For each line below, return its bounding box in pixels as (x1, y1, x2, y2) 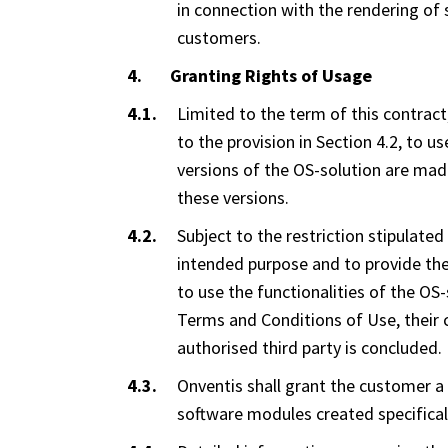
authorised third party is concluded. (177, 335, 442, 359)
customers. (177, 25, 261, 49)
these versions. (177, 185, 289, 209)
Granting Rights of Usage (142, 63, 372, 87)
